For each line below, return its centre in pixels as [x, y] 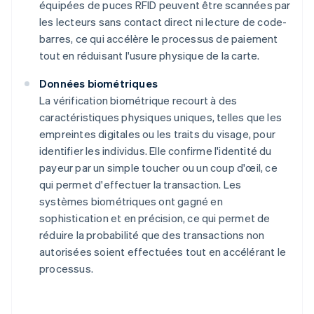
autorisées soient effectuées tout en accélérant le [163, 252]
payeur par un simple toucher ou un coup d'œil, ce [158, 168]
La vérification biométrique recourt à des [138, 101]
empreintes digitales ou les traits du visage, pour [158, 134]
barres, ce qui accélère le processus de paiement [159, 39]
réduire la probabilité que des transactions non [152, 235]
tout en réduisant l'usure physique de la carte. [150, 56]
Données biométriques [98, 84]
